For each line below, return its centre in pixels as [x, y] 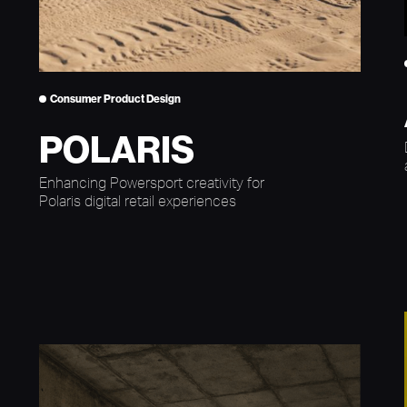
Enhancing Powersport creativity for [151, 182]
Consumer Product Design [115, 98]
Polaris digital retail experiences [137, 200]
